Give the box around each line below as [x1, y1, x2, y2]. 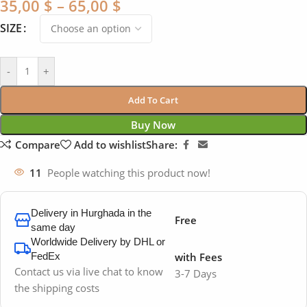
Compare [14, 137, 60, 151]
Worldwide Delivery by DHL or [31, 235, 165, 247]
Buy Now [131, 117, 176, 132]
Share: [146, 138, 177, 152]
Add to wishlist [74, 137, 146, 151]
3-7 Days [174, 266, 217, 280]
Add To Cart [128, 93, 179, 106]
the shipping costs [14, 280, 99, 295]
